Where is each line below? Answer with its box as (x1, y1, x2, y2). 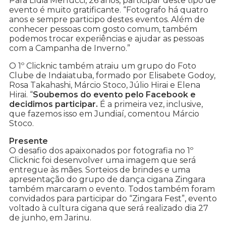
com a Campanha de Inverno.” (9, 43, 130, 53)
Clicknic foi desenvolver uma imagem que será (9, 155, 196, 165)
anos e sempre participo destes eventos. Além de (9, 15, 205, 25)
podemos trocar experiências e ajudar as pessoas (9, 34, 204, 44)
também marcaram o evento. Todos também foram (9, 184, 215, 194)
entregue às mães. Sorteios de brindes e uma (9, 165, 190, 175)
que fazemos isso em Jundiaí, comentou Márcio (9, 109, 199, 119)
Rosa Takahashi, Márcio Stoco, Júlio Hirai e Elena (9, 80, 200, 90)
